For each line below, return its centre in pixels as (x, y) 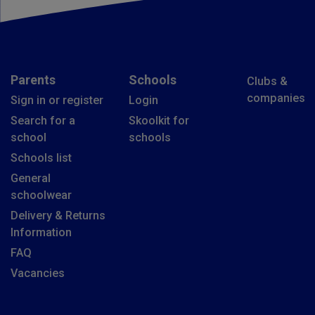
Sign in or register (57, 100)
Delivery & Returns (58, 216)
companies (276, 98)
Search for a (43, 121)
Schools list (41, 158)
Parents (33, 80)
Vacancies (38, 273)
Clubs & (267, 81)
